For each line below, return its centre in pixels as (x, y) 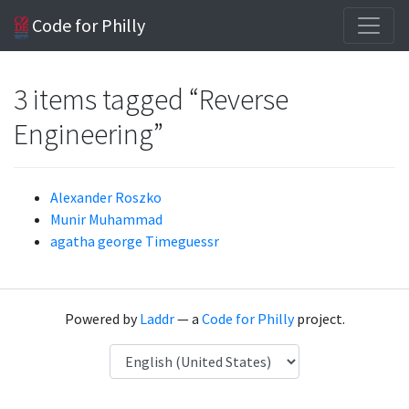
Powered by (102, 319)
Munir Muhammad (106, 219)
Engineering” (89, 134)
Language (139, 354)
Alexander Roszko (106, 197)
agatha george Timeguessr (135, 241)
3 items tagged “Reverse (151, 100)
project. (319, 319)
